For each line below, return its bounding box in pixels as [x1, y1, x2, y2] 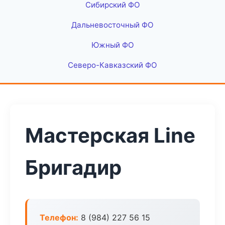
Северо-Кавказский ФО [68, 60, 157, 70]
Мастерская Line [25, 123, 195, 148]
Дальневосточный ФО [71, 20, 154, 30]
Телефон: [40, 212, 78, 222]
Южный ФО [91, 40, 134, 50]
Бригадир [25, 155, 122, 180]
